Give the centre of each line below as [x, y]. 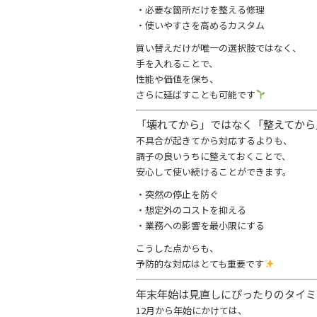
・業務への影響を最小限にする [200, 226]
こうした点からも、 [177, 248]
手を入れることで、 [177, 63]
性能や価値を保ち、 [177, 79]
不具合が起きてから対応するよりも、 [214, 141]
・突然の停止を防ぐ [177, 195]
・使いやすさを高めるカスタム [200, 25]
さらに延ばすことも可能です [196, 94]
